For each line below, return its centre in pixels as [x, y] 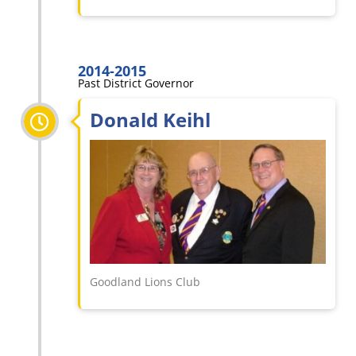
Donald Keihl [150, 120]
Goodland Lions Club [145, 282]
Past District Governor [136, 83]
